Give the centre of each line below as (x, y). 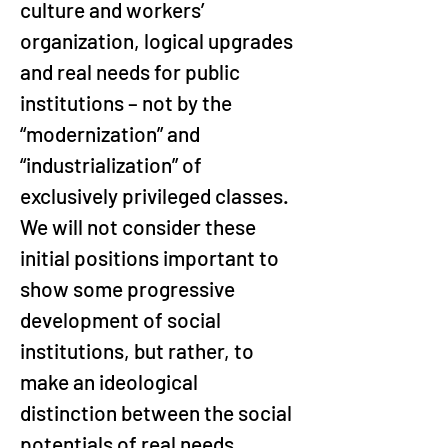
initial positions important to (151, 257)
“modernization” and (112, 133)
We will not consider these (140, 226)
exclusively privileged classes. (156, 195)
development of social (122, 319)
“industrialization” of (113, 164)
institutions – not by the (128, 102)
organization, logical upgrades (158, 40)
